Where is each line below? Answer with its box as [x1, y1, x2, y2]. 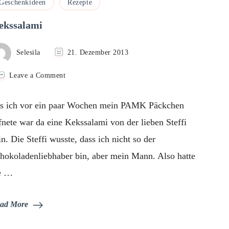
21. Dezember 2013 [67, 48, 129, 57]
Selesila [16, 48, 40, 57]
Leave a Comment [9, 71, 66, 80]
